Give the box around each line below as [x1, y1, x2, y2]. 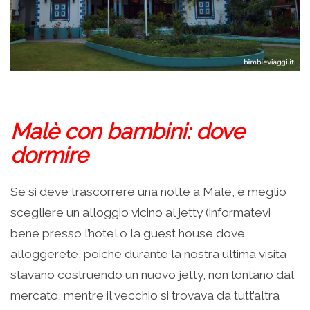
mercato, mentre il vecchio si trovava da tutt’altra [10, 289, 280, 303]
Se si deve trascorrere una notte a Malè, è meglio [10, 185, 286, 199]
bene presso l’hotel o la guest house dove [10, 226, 245, 241]
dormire [10, 143, 88, 168]
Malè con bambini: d [10, 119, 209, 145]
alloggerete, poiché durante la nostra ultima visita [10, 247, 286, 262]
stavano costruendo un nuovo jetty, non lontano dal [10, 268, 293, 282]
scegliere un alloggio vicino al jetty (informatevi [10, 206, 271, 220]
